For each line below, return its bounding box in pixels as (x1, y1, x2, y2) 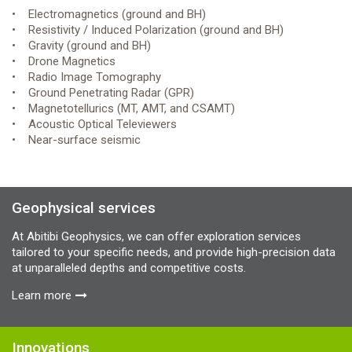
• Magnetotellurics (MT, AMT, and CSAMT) (12, 101, 235, 115)
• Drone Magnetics (12, 54, 115, 68)
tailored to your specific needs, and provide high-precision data (12, 245, 335, 259)
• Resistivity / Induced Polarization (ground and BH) (12, 23, 284, 37)
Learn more (12, 288, 71, 302)
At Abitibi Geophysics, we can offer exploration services (12, 229, 301, 244)
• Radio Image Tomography (12, 70, 161, 84)
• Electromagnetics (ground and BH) (12, 7, 206, 21)
